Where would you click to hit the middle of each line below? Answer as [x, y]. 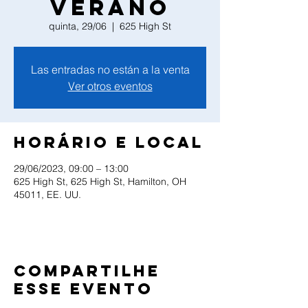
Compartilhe [87, 271]
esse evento [84, 289]
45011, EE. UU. [47, 195]
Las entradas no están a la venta [110, 69]
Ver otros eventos [110, 86]
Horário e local [109, 142]
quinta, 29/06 [78, 26]
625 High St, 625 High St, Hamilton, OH [100, 181]
